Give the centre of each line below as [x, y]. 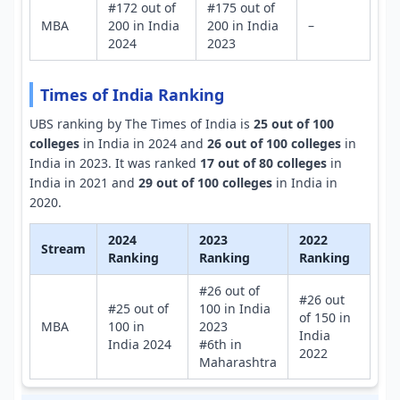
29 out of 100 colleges [205, 183]
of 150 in [325, 317]
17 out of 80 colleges [263, 163]
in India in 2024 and [143, 143]
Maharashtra [238, 362]
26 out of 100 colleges [274, 143]
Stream [63, 249]
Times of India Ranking [132, 95]
